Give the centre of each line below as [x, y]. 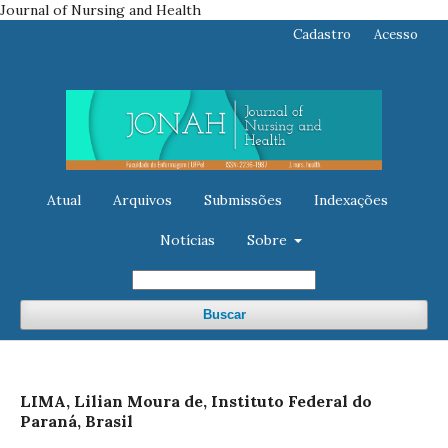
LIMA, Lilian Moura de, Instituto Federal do [196, 400]
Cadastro [322, 34]
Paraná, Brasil [76, 420]
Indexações [350, 199]
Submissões [242, 199]
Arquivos [142, 199]
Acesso [396, 34]
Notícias [187, 239]
